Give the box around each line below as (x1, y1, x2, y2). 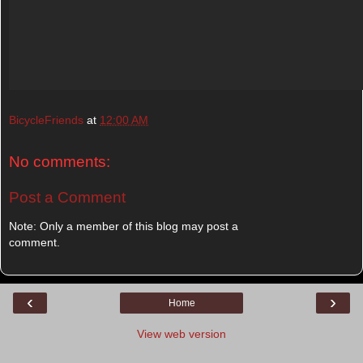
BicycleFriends (9, 113, 83, 127)
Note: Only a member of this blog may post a (9, 220, 238, 233)
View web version (137, 327, 226, 340)
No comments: (9, 153, 110, 171)
